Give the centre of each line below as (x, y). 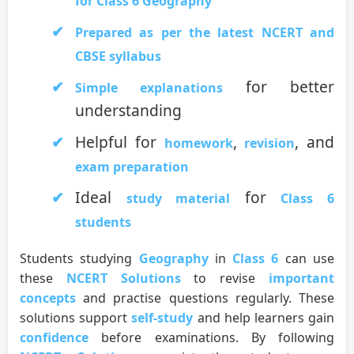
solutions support (76, 318)
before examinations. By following (211, 338)
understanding (128, 111)
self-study (162, 318)
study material (178, 199)
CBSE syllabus (118, 56)
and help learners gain (264, 318)
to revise (225, 279)
